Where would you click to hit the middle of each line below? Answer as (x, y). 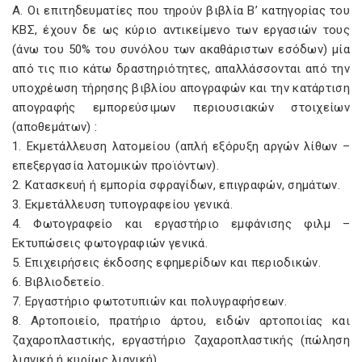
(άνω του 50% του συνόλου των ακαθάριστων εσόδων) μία (181, 49)
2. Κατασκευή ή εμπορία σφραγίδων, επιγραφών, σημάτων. (176, 185)
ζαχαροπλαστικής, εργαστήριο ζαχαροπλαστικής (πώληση (181, 340)
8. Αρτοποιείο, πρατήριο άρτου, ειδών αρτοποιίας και (181, 321)
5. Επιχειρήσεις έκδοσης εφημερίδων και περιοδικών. (166, 263)
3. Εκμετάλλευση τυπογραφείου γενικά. (122, 204)
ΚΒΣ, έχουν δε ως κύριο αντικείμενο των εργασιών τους (181, 30)
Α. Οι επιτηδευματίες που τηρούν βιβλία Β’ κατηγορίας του (181, 11)
